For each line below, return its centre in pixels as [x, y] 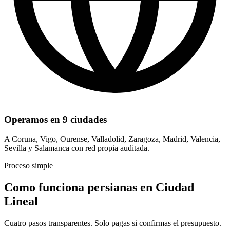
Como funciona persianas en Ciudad [99, 188]
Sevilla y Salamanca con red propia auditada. [77, 148]
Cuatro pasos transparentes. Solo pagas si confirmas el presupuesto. [113, 223]
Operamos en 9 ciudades [55, 119]
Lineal [21, 202]
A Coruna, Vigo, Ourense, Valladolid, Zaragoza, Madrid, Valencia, [112, 139]
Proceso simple [28, 166]
